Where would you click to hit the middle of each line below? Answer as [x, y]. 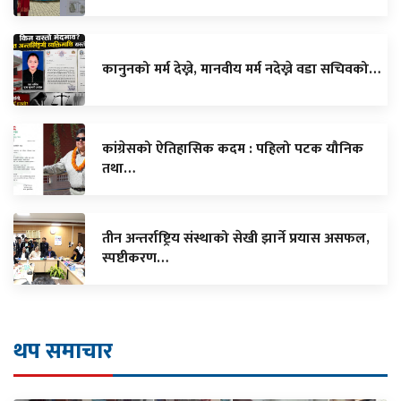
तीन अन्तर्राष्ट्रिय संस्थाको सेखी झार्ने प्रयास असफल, [236, 239]
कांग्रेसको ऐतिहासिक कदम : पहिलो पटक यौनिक [233, 149]
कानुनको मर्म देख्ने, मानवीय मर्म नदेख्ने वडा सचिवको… [241, 70]
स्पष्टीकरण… [135, 259]
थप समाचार [63, 352]
